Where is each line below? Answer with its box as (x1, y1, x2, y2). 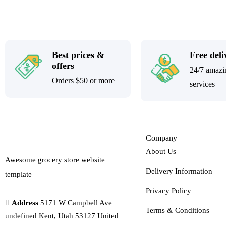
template (5, 169, 32, 178)
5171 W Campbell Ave (40, 198, 112, 207)
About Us (145, 147, 176, 155)
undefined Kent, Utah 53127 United (5, 211, 119, 220)
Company (145, 133, 177, 142)
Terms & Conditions (145, 206, 209, 214)
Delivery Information (145, 166, 212, 175)
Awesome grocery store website (5, 155, 105, 164)
